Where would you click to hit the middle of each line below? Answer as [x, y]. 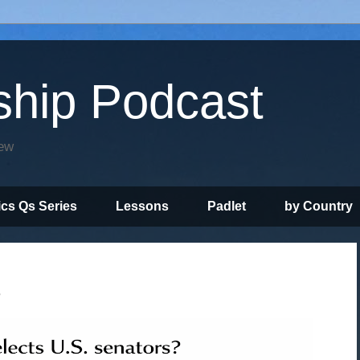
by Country [319, 206]
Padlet [227, 206]
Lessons [142, 206]
